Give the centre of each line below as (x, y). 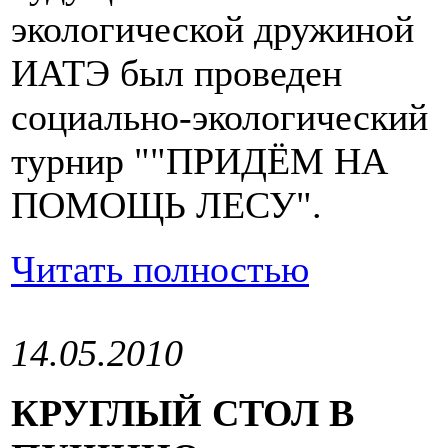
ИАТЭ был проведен (176, 73)
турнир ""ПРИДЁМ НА (199, 161)
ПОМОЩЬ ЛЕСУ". (166, 205)
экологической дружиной (212, 29)
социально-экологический (219, 117)
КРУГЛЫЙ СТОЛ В (182, 413)
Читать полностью (160, 269)
